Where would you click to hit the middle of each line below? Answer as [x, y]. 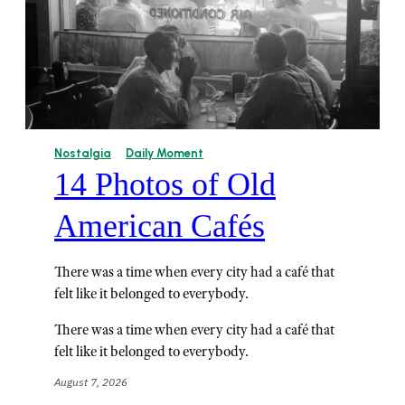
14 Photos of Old [165, 185]
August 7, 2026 [91, 382]
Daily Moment [165, 154]
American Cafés [160, 226]
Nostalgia [83, 154]
